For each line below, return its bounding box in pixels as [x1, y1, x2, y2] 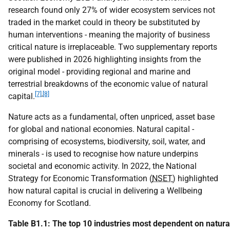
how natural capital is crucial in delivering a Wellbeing [8, 185, 202, 196]
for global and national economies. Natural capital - [8, 124, 194, 134]
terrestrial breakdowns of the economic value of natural [8, 79, 208, 89]
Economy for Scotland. [8, 198, 91, 208]
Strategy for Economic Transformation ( [8, 173, 152, 183]
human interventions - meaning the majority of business [8, 29, 210, 40]
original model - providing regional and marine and [8, 66, 190, 76]
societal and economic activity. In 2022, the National [8, 161, 197, 171]
